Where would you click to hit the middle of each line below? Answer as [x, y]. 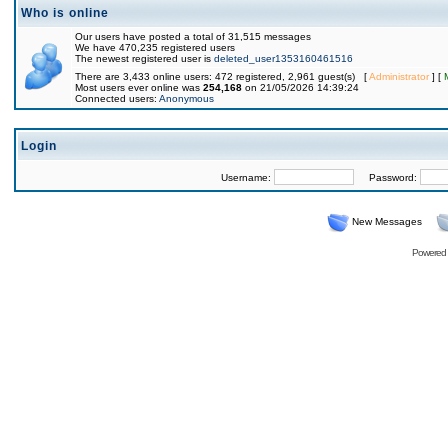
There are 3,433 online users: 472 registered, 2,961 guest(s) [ [222, 76]
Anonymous [186, 98]
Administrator [399, 76]
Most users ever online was [139, 87]
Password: [386, 177]
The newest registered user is [144, 58]
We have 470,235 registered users [155, 47]
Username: [247, 177]
